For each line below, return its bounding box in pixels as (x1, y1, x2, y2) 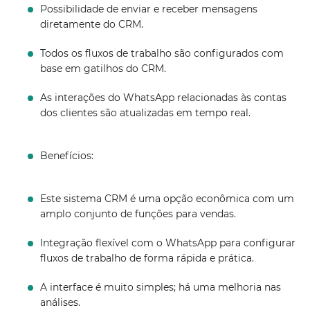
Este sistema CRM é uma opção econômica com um (40, 192, 295, 205)
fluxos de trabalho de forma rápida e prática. (40, 252, 255, 264)
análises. (40, 296, 81, 309)
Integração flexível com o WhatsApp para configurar (40, 237, 296, 249)
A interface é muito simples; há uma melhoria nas (40, 281, 282, 293)
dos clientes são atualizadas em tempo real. (40, 107, 251, 119)
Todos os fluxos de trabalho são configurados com (40, 47, 284, 60)
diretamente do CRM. (40, 18, 144, 30)
